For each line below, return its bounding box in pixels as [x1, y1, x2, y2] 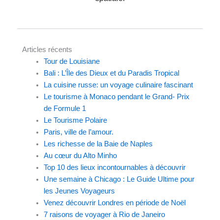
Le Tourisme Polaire [43, 116, 107, 124]
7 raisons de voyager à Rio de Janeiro [43, 211, 165, 219]
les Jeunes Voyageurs [43, 187, 115, 195]
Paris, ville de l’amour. [43, 128, 113, 136]
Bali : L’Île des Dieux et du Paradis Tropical [43, 69, 179, 77]
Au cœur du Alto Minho [43, 152, 117, 160]
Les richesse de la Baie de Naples [43, 140, 153, 148]
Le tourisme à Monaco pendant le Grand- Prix [43, 93, 190, 101]
